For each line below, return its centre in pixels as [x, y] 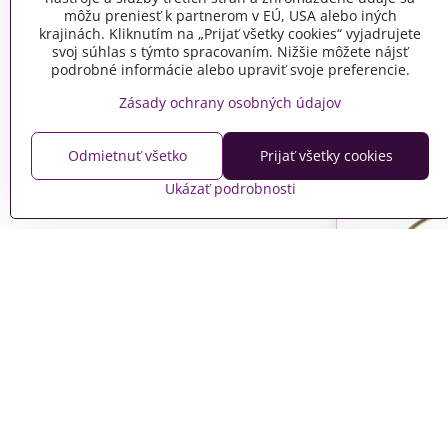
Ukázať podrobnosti [230, 188]
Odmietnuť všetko [127, 155]
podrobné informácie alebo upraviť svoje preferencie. [230, 69]
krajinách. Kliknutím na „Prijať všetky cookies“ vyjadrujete [230, 33]
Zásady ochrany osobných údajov [230, 102]
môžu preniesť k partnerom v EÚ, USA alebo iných [230, 15]
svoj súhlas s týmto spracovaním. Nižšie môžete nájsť [230, 51]
